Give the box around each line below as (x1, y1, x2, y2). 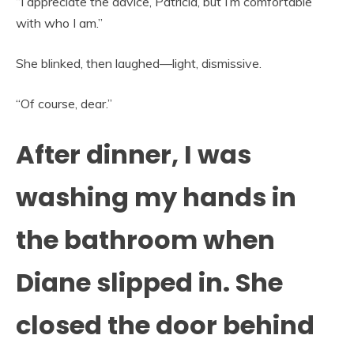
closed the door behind (16, 307, 314, 343)
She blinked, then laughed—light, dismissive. (16, 55, 262, 71)
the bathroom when (16, 221, 275, 258)
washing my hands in (16, 179, 296, 215)
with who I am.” (16, 14, 103, 31)
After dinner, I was (16, 136, 251, 172)
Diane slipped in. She (16, 264, 283, 300)
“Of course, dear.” (16, 95, 112, 111)
